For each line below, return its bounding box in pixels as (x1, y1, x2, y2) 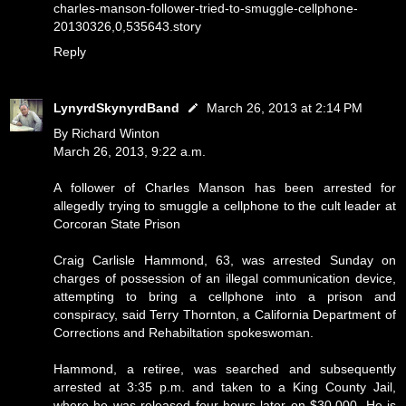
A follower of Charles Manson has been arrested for (53, 180, 396, 195)
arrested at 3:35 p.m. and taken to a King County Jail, (53, 380, 396, 394)
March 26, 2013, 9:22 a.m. (53, 144, 206, 159)
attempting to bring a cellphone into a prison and (53, 289, 396, 304)
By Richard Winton (53, 126, 159, 140)
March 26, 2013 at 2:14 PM (207, 101, 362, 115)
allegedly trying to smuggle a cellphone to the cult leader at (53, 198, 396, 213)
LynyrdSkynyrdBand (53, 101, 179, 115)
